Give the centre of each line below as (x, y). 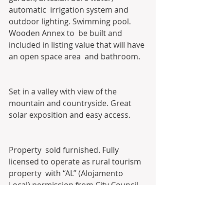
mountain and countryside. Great (71, 103)
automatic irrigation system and (70, 10)
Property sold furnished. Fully (65, 150)
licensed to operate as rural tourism (76, 162)
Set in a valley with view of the (64, 92)
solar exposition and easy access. (71, 115)
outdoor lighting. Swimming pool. (71, 22)
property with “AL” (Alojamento (67, 173)
